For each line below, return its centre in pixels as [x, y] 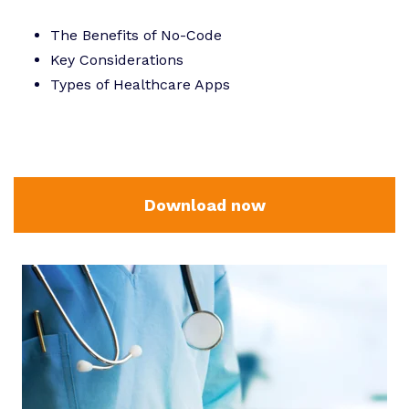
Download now [204, 205]
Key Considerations [117, 59]
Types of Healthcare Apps [140, 84]
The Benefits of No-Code [136, 35]
